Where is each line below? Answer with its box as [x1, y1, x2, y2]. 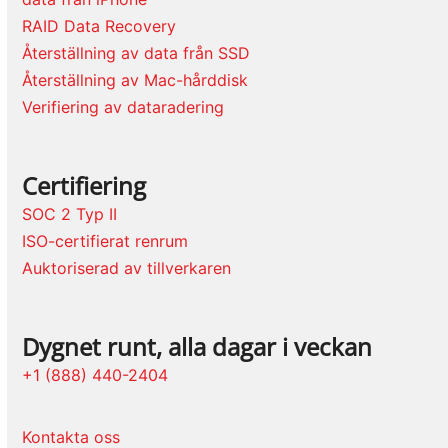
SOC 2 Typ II [22, 204, 118, 225]
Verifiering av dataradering [22, 97, 225, 118]
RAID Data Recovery [22, 16, 177, 37]
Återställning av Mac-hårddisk [22, 70, 249, 91]
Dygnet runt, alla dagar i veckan [22, 330, 373, 364]
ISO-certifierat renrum [22, 231, 189, 252]
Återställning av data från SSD [22, 43, 251, 64]
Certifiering [22, 169, 147, 203]
